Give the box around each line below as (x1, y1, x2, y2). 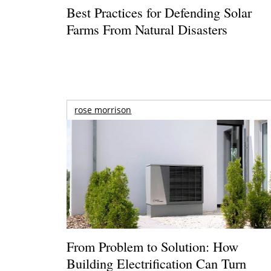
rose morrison (74, 103, 132, 116)
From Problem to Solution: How (67, 237, 239, 255)
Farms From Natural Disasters (67, 19, 228, 38)
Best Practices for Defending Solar (67, 2, 252, 21)
